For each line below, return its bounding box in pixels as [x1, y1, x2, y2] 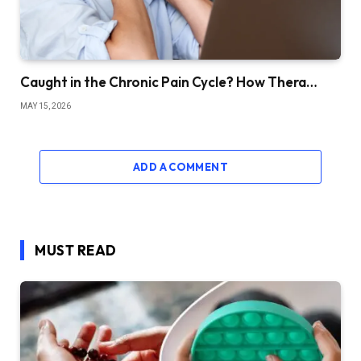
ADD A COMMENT [132, 160, 229, 174]
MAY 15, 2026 [20, 102, 71, 111]
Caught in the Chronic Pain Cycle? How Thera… [20, 73, 317, 91]
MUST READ [35, 242, 117, 259]
